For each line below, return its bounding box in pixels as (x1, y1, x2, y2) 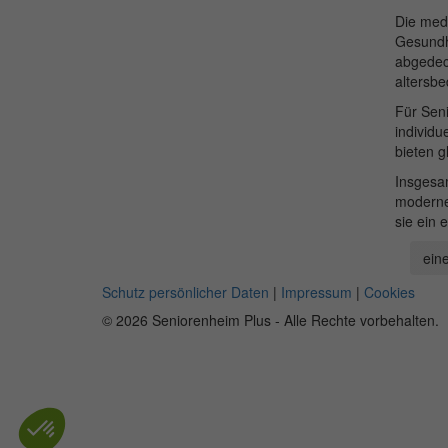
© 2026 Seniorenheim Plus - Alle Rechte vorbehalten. (102, 309, 439, 330)
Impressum (281, 281, 352, 302)
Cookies (364, 281, 415, 302)
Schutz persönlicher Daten (102, 281, 269, 302)
